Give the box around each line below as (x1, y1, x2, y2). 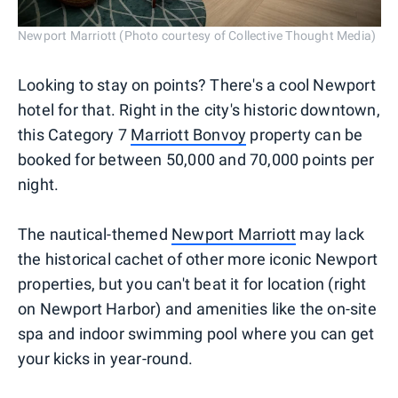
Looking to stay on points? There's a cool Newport (18, 75, 376, 94)
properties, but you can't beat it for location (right (18, 274, 367, 293)
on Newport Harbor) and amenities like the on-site (18, 298, 377, 318)
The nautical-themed (18, 224, 171, 243)
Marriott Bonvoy (131, 124, 247, 144)
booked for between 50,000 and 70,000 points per (18, 149, 375, 169)
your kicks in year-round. (18, 348, 193, 368)
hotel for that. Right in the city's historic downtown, (18, 99, 380, 119)
